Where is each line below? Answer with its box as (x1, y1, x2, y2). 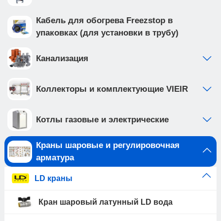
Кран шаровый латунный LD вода (38, 197, 173, 206)
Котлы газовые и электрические (36, 115, 169, 124)
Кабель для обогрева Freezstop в (36, 16, 173, 25)
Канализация (36, 54, 88, 63)
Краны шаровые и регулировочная (36, 141, 180, 150)
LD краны (35, 174, 73, 183)
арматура (36, 153, 74, 162)
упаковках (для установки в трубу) (36, 28, 179, 37)
